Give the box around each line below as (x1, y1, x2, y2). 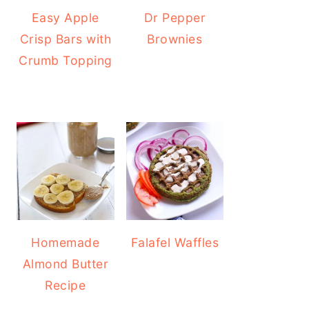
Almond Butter (22, 256, 108, 271)
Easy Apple (31, 10, 99, 25)
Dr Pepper (143, 10, 206, 25)
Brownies (147, 32, 203, 46)
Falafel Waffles (130, 235, 219, 250)
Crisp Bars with (19, 32, 111, 46)
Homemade (31, 235, 100, 250)
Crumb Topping (19, 53, 112, 68)
